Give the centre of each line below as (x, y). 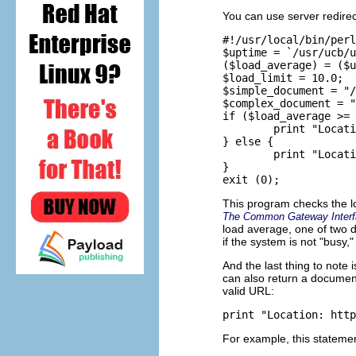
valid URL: (248, 291)
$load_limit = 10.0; (283, 78)
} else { (248, 142)
